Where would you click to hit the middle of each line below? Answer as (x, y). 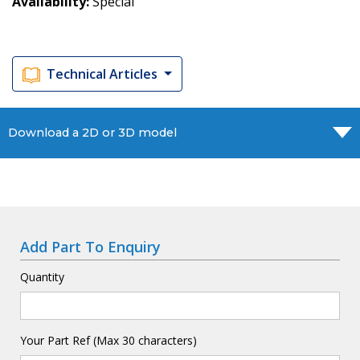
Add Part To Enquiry (90, 246)
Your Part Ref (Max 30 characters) (108, 341)
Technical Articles (104, 74)
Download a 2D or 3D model (92, 132)
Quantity (42, 276)
